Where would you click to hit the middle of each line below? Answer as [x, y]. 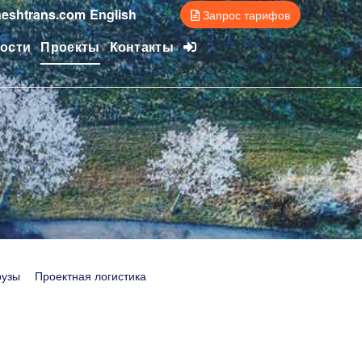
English [114, 14]
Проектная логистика [90, 275]
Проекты [70, 46]
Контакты [141, 46]
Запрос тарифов [244, 15]
